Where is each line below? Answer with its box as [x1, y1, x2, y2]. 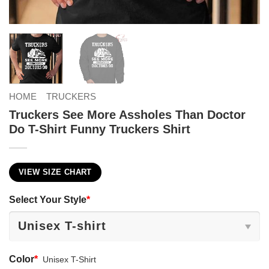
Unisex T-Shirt [43, 255, 97, 264]
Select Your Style [9, 193, 86, 205]
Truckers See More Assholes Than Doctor [9, 107, 246, 121]
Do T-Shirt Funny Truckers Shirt [9, 122, 190, 136]
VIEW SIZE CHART [19, 168, 92, 177]
